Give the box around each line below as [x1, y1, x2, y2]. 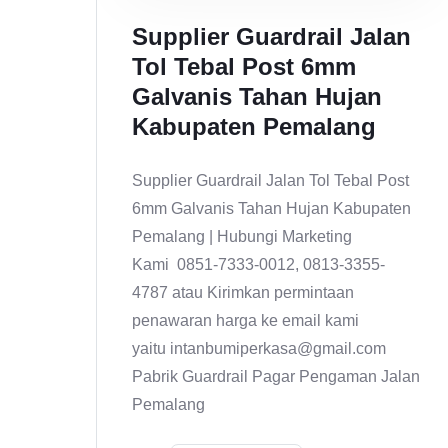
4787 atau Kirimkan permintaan [132, 284, 354, 302]
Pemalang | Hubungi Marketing [132, 228, 352, 246]
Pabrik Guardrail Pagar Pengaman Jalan [132, 368, 420, 386]
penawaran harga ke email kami [132, 312, 359, 330]
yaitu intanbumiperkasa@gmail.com [132, 340, 386, 358]
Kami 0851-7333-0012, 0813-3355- [132, 256, 385, 274]
